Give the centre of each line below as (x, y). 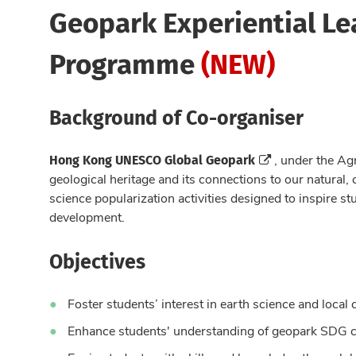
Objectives (97, 261)
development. (87, 217)
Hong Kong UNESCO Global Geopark (152, 160)
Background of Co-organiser (176, 117)
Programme (125, 62)
